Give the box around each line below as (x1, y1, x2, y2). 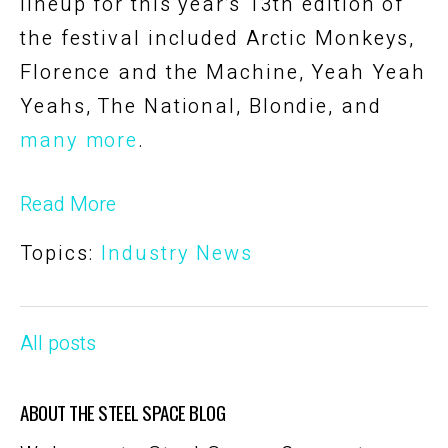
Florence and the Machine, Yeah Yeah (20, 57, 426, 87)
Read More (20, 189, 116, 219)
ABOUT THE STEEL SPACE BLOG (20, 397, 225, 426)
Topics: (20, 238, 102, 268)
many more (20, 125, 139, 155)
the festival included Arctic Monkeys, (20, 23, 416, 53)
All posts (20, 328, 96, 358)
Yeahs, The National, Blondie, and (20, 91, 382, 121)
